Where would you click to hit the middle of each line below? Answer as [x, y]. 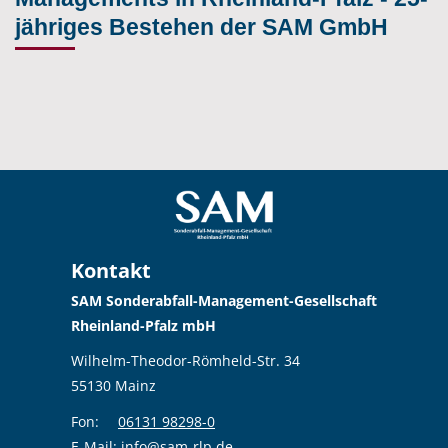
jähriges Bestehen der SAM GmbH [201, 27]
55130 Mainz [113, 385]
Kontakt [111, 270]
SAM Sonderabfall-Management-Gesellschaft [224, 300]
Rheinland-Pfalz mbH [143, 325]
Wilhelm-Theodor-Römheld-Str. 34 [185, 360]
